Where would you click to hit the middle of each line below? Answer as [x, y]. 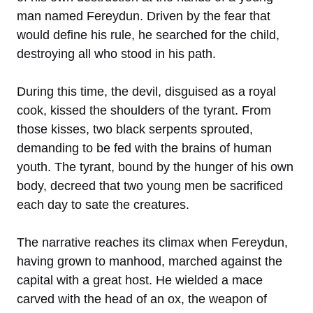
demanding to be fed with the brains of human [144, 148]
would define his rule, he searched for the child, [148, 35]
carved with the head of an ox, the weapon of [142, 299]
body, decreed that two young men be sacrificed [150, 185]
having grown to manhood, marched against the [150, 261]
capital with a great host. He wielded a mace [140, 280]
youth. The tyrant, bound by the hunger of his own [155, 167]
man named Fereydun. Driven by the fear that [144, 16]
